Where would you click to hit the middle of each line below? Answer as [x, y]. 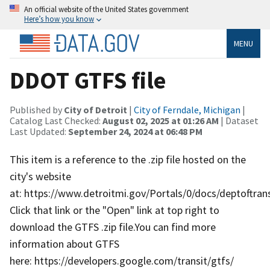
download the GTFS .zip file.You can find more [113, 227]
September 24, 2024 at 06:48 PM [135, 131]
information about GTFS [64, 243]
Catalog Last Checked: [56, 120]
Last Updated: [39, 131]
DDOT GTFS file [88, 80]
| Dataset [239, 120]
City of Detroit [96, 109]
